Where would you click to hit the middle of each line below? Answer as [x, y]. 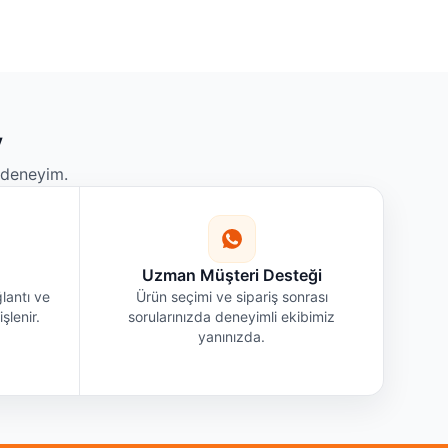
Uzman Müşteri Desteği [231, 274]
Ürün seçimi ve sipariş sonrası [231, 296]
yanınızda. [232, 336]
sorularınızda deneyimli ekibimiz [232, 316]
